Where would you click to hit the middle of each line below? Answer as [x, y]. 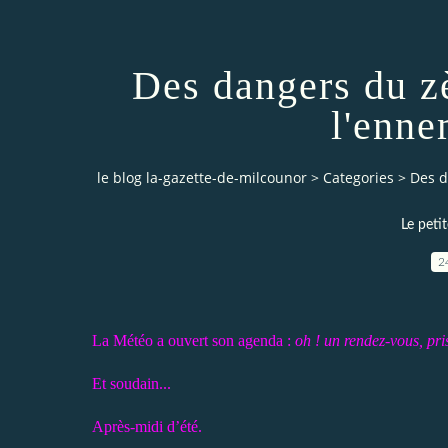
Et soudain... [131, 383]
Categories [358, 178]
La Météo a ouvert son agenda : [193, 340]
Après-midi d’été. [147, 426]
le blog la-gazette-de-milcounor [202, 178]
